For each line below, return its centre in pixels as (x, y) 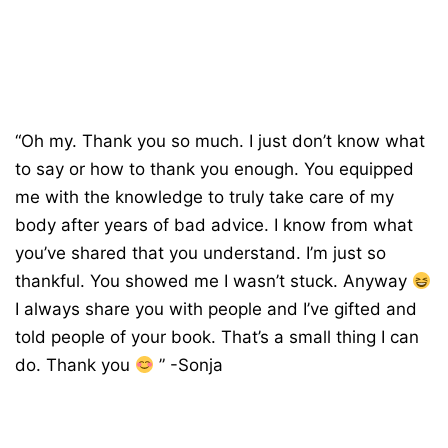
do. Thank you (75, 365)
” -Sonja (189, 365)
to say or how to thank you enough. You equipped (214, 169)
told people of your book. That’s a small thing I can (217, 337)
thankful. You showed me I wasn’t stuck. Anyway (213, 281)
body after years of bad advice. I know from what (214, 225)
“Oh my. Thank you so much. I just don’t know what (220, 141)
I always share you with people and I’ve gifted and (216, 309)
